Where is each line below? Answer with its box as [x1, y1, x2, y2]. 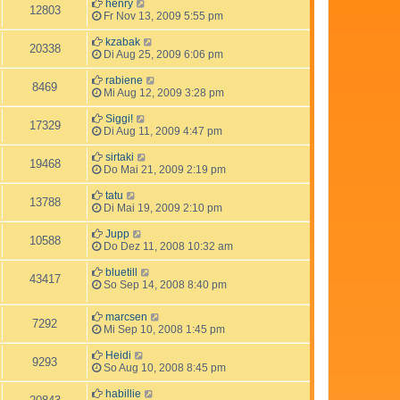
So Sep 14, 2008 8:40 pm [101, 278, 227, 291]
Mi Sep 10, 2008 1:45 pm [101, 322, 225, 336]
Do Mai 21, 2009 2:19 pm [101, 162, 226, 176]
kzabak [105, 35, 140, 48]
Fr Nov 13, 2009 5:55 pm [101, 9, 223, 22]
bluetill [105, 265, 137, 279]
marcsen [105, 310, 147, 323]
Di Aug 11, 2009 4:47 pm [101, 124, 222, 137]
